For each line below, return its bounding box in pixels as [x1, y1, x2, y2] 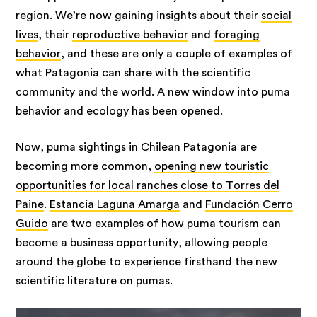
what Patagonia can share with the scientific [16, 67, 251, 79]
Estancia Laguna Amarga [50, 198, 180, 210]
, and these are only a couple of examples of [61, 47, 293, 59]
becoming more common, [16, 160, 155, 172]
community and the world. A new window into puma [16, 86, 291, 98]
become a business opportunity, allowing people [16, 236, 268, 248]
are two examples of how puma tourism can [48, 217, 282, 229]
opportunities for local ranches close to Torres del [16, 179, 280, 191]
